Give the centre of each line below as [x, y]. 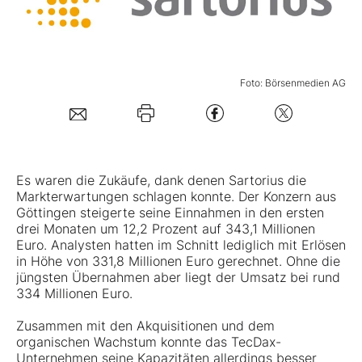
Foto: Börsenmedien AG [293, 83]
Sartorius [256, 181]
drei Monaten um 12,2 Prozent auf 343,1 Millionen [166, 229]
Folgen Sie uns [80, 100]
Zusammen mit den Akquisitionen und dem [145, 326]
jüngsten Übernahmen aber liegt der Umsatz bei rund [178, 278]
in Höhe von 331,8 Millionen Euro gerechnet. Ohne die [178, 261]
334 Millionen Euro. [74, 294]
